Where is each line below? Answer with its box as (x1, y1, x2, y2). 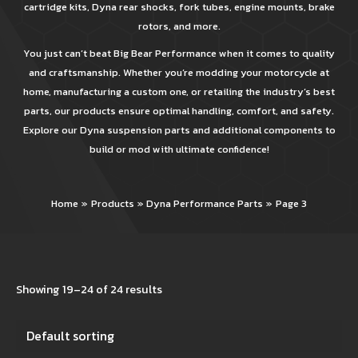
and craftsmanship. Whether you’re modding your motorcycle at (29, 64, 329, 80)
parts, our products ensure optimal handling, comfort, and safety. (24, 102, 334, 118)
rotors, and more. (137, 18, 221, 34)
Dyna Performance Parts (146, 195, 264, 211)
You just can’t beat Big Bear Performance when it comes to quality (23, 45, 335, 61)
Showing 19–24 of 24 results (16, 280, 162, 299)
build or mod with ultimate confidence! (89, 141, 269, 157)
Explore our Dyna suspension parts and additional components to (22, 121, 336, 137)
